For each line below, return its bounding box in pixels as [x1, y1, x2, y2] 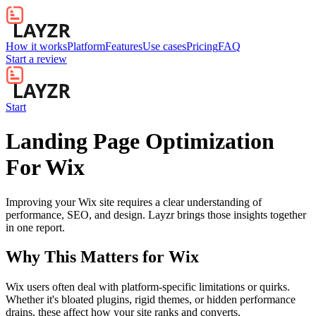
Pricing [186, 40, 218, 53]
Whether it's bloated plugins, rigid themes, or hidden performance [6, 293, 296, 306]
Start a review [6, 53, 67, 66]
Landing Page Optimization [6, 128, 274, 154]
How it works [6, 40, 67, 53]
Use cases [142, 40, 186, 53]
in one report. [6, 221, 65, 233]
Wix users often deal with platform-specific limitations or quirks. [6, 281, 290, 293]
